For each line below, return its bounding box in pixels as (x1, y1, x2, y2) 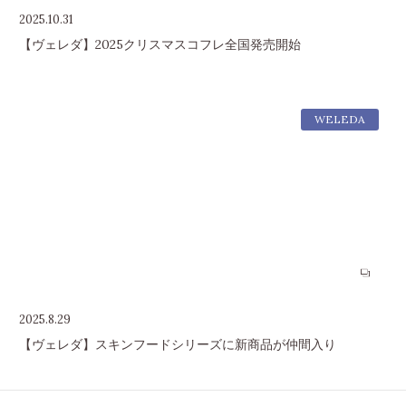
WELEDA (314, 111, 365, 126)
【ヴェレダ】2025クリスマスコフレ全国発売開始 (18, 36, 301, 53)
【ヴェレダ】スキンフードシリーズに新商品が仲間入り (18, 335, 336, 353)
